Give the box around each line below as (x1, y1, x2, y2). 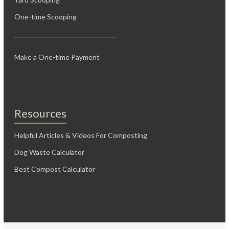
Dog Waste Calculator (14, 147, 85, 156)
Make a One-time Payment (14, 52, 100, 61)
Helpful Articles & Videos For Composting (14, 130, 148, 140)
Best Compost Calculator (14, 164, 96, 173)
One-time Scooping (14, 12, 77, 21)
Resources (14, 106, 67, 120)
